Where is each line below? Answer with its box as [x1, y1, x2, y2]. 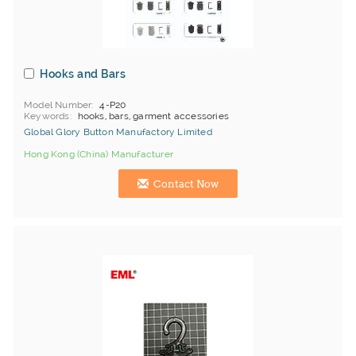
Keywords [24, 110, 70, 122]
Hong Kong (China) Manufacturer [24, 149, 173, 160]
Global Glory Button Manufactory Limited [24, 126, 212, 137]
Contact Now [151, 178, 219, 190]
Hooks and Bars [40, 68, 126, 80]
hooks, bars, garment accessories [77, 110, 230, 122]
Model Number [24, 99, 92, 110]
